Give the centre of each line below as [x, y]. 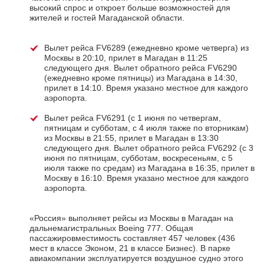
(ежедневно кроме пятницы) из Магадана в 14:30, [141, 78]
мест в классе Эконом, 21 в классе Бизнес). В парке [130, 248]
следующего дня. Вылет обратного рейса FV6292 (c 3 [149, 148]
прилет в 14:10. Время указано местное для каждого [146, 88]
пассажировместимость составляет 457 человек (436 [132, 238]
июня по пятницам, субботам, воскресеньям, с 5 [138, 158]
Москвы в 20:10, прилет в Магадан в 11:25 [126, 58]
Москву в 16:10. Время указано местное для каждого [146, 178]
